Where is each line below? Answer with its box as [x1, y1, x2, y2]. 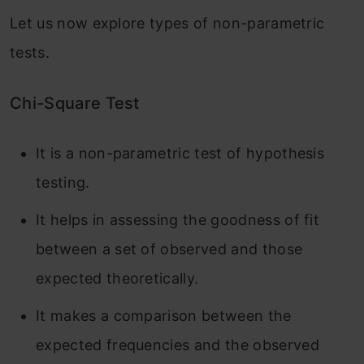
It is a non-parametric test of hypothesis [36, 145, 325, 162]
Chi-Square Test [10, 93, 140, 114]
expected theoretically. [36, 270, 199, 288]
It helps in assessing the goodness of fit [36, 211, 320, 229]
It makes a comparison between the [36, 307, 292, 325]
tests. [10, 44, 50, 62]
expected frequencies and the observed [36, 336, 319, 354]
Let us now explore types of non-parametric [10, 15, 325, 32]
